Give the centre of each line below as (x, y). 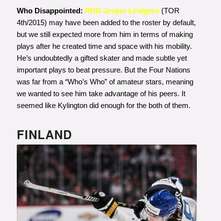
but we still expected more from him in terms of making (105, 34)
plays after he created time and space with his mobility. (104, 46)
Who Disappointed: (51, 10)
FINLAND (44, 134)
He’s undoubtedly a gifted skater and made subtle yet (102, 58)
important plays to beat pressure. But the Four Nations (103, 70)
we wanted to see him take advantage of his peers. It (101, 93)
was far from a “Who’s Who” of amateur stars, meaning (105, 81)
